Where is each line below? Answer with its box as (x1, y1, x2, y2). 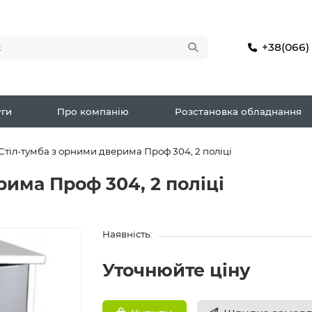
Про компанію (57, 105, 130, 117)
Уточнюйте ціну (102, 259, 251, 281)
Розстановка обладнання (174, 105, 302, 117)
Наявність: (102, 228, 153, 240)
